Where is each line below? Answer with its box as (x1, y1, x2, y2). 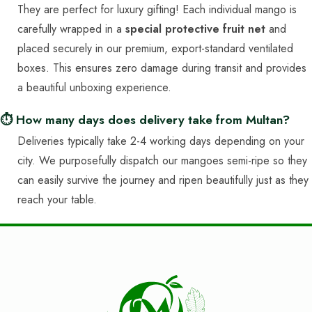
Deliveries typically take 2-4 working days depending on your (17, 132, 304, 149)
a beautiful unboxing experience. (17, 79, 171, 95)
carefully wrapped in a (17, 20, 125, 37)
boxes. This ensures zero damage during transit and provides (17, 59, 306, 76)
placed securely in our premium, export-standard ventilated (17, 40, 293, 56)
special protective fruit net (125, 20, 265, 37)
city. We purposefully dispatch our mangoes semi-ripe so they (17, 152, 307, 169)
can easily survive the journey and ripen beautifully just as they (17, 171, 309, 188)
